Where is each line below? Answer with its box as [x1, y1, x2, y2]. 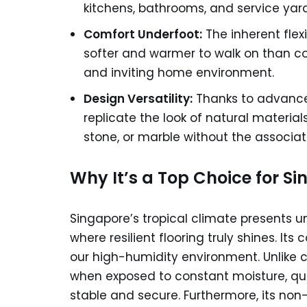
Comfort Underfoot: [84, 26, 202, 42]
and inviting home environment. [84, 64, 274, 81]
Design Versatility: [84, 90, 193, 107]
